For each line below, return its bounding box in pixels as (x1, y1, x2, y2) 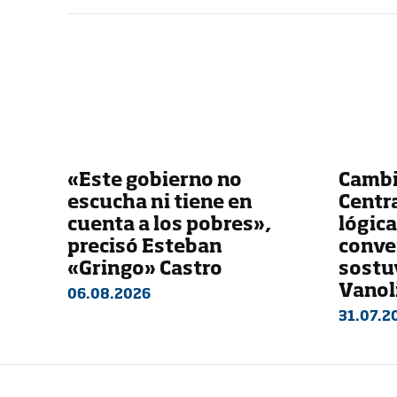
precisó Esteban (67, 237, 222, 257)
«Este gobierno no (67, 171, 242, 191)
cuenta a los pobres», (67, 215, 271, 235)
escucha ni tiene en (67, 193, 253, 213)
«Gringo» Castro (67, 260, 222, 279)
